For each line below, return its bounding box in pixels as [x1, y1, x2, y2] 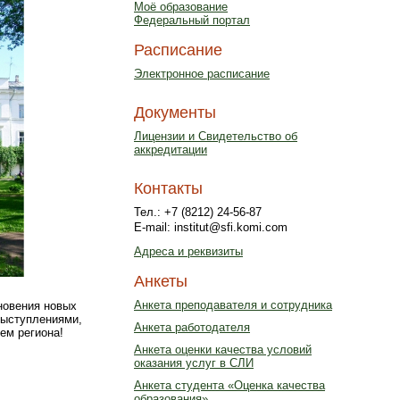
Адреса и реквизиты [134, 245, 243, 258]
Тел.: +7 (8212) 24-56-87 [134, 205, 262, 219]
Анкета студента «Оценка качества [134, 379, 325, 392]
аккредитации [134, 143, 207, 156]
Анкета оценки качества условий [134, 343, 312, 356]
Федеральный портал [134, 13, 250, 27]
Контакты [134, 179, 203, 197]
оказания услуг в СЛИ [134, 356, 254, 370]
